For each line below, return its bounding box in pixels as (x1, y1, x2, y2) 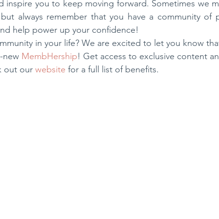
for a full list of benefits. (66, 64, 159, 75)
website (35, 64, 66, 75)
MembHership (22, 51, 77, 62)
